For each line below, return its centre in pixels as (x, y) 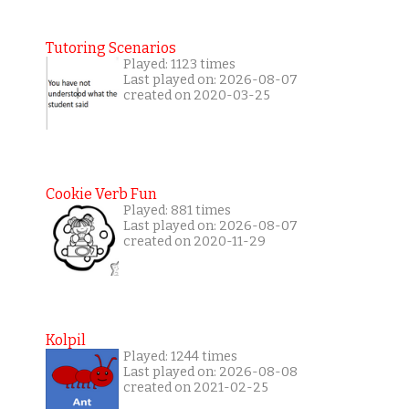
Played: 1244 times (180, 357)
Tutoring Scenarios (110, 48)
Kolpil (65, 341)
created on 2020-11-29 (194, 242)
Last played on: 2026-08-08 (210, 372)
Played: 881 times (177, 211)
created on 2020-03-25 (196, 96)
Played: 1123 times (179, 65)
